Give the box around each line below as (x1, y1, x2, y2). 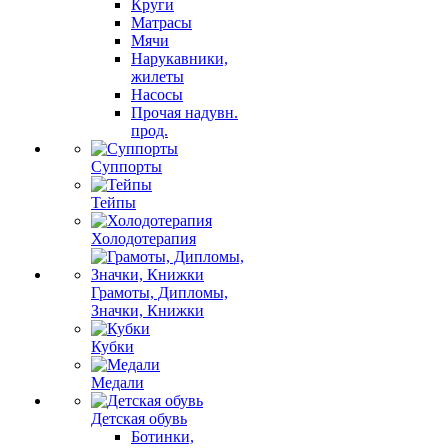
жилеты (131, 68, 184, 85)
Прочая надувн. (131, 104, 238, 121)
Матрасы (131, 14, 192, 31)
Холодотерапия (91, 230, 196, 247)
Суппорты (91, 158, 162, 175)
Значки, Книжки (91, 302, 204, 319)
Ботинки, (131, 428, 194, 445)
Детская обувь (91, 410, 187, 427)
